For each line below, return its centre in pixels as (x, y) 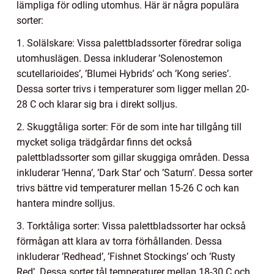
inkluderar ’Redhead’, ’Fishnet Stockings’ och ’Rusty (126, 257)
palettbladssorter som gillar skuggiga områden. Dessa (133, 158)
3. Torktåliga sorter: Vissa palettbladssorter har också (131, 226)
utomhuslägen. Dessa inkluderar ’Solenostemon (120, 59)
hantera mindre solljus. (66, 204)
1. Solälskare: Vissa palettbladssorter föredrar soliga (129, 43)
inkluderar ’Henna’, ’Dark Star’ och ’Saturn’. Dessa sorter (135, 173)
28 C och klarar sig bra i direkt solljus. (97, 105)
